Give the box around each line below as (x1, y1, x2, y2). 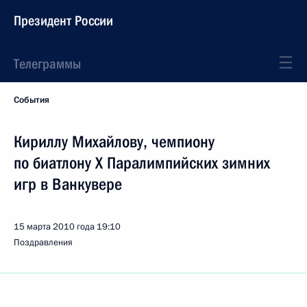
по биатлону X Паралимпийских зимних (14, 153, 270, 173)
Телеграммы (14, 56, 81, 72)
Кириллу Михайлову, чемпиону (14, 132, 214, 151)
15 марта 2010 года (14, 221, 95, 233)
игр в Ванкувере (14, 175, 122, 194)
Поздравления (14, 236, 73, 249)
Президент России (14, 12, 113, 29)
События (14, 94, 49, 106)
